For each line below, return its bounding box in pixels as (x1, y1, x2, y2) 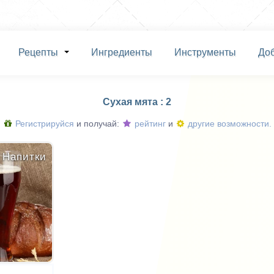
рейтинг (131, 119, 166, 129)
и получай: (73, 119, 122, 129)
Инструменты (174, 47, 236, 57)
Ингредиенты (91, 47, 152, 57)
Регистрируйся (12, 119, 74, 129)
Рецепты (18, 47, 58, 57)
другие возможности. (185, 119, 272, 129)
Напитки (2, 151, 46, 163)
